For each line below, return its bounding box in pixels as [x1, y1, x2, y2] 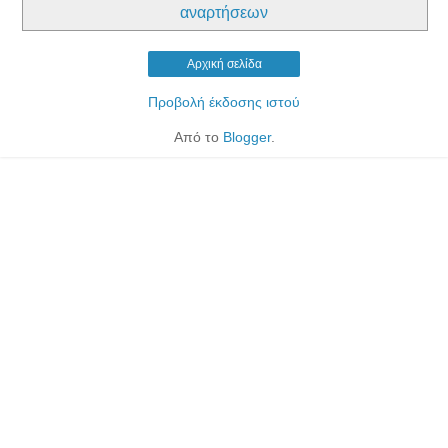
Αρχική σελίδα [186, 56, 262, 71]
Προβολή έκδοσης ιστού [148, 93, 300, 110]
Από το [173, 128, 223, 145]
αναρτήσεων [180, 3, 268, 21]
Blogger [222, 128, 271, 145]
